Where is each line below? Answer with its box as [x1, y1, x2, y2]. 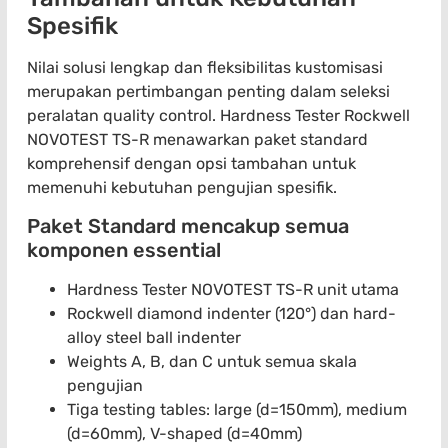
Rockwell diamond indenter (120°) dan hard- [67, 303, 396, 323]
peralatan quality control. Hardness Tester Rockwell [27, 105, 410, 125]
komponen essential [27, 237, 221, 262]
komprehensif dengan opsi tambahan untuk [27, 153, 356, 173]
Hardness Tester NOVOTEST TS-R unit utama [67, 279, 399, 299]
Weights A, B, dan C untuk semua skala [67, 351, 357, 371]
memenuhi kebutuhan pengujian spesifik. [27, 177, 337, 197]
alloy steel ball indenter [67, 327, 241, 347]
